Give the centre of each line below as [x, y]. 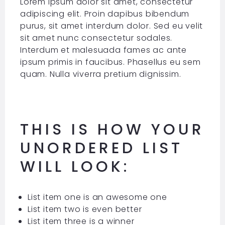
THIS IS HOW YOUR [112, 129]
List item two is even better [85, 209]
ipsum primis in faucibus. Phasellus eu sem [110, 62]
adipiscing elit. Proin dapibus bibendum [105, 14]
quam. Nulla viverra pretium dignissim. [100, 74]
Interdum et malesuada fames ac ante [103, 50]
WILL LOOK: [75, 166]
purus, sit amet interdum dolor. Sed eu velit [111, 26]
